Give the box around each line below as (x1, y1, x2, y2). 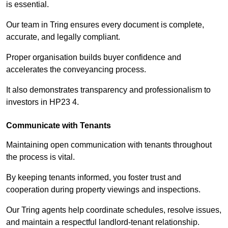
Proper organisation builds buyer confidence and (6, 53, 181, 62)
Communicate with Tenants (6, 121, 111, 130)
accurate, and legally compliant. (6, 33, 120, 42)
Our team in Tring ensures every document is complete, (6, 20, 204, 30)
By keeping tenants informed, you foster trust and (6, 173, 181, 182)
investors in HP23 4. (6, 98, 79, 107)
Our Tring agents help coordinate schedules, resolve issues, (6, 206, 221, 215)
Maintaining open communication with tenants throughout (6, 140, 212, 150)
